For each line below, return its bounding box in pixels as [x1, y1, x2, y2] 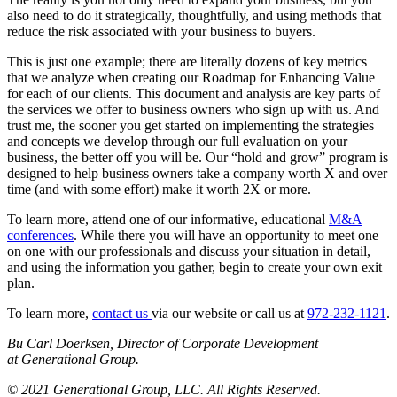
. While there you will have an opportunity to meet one [74, 228, 378, 244]
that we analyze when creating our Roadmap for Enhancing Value [7, 70, 375, 86]
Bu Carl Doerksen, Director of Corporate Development [7, 336, 318, 352]
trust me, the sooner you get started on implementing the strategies [7, 118, 374, 134]
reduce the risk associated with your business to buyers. [7, 24, 315, 40]
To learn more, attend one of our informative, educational [7, 212, 329, 228]
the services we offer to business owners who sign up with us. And [7, 102, 379, 118]
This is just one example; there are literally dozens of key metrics [7, 54, 367, 70]
